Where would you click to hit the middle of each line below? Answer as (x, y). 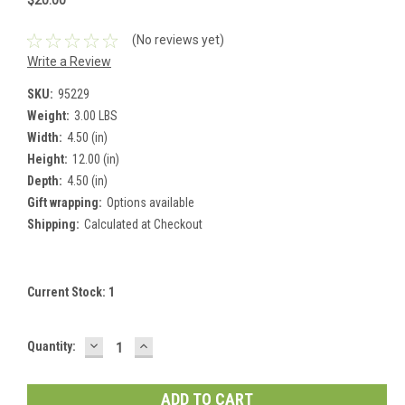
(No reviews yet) (178, 40)
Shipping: (53, 225)
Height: (47, 160)
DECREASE (126, 345)
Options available (150, 203)
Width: (45, 138)
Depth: (45, 181)
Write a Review (69, 62)
